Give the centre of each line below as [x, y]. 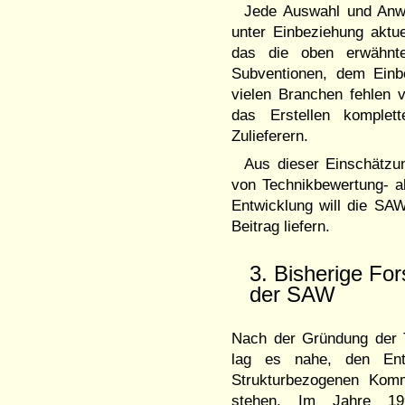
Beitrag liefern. [281, 226]
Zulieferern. [270, 136]
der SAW [293, 295]
